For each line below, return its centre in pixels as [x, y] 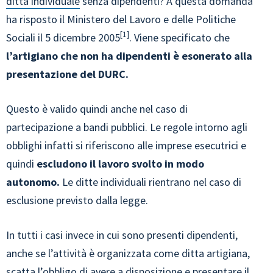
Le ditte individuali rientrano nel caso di [151, 182]
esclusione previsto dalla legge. [77, 200]
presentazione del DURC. [67, 74]
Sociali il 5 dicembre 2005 [63, 37]
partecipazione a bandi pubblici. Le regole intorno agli [127, 127]
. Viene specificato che [179, 37]
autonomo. [33, 182]
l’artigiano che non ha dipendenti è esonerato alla [129, 55]
